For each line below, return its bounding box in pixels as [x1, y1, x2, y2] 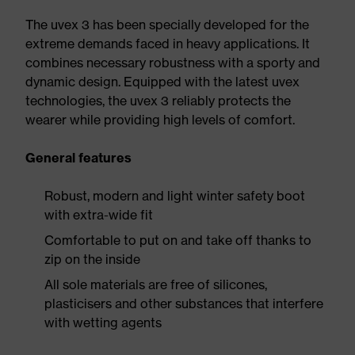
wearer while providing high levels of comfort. [25, 112, 295, 128]
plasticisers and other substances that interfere [44, 296, 323, 311]
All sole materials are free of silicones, [44, 277, 267, 292]
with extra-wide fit [44, 207, 153, 223]
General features [25, 150, 132, 166]
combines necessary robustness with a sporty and [25, 55, 320, 71]
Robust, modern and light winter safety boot [44, 188, 305, 204]
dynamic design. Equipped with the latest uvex [25, 74, 300, 90]
